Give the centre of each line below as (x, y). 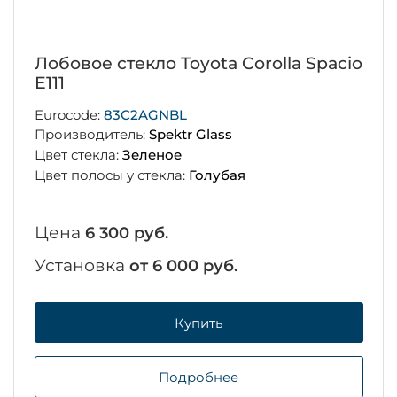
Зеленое (152, 155)
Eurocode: (69, 114)
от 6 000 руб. (183, 265)
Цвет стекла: (78, 155)
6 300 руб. (126, 233)
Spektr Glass (190, 135)
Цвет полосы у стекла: (111, 175)
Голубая (217, 175)
